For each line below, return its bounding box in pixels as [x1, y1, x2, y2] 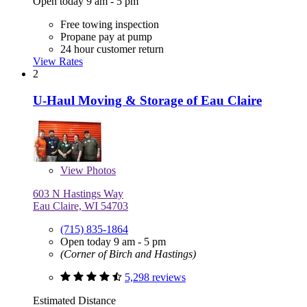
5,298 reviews [125, 271, 186, 284]
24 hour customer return [60, 43, 164, 56]
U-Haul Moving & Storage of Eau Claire [33, 93, 262, 108]
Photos [84, 164, 116, 177]
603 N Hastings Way [33, 188, 123, 200]
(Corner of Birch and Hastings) [60, 248, 196, 260]
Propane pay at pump [60, 31, 152, 43]
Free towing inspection [60, 19, 159, 31]
